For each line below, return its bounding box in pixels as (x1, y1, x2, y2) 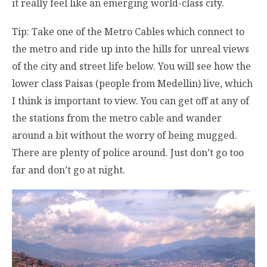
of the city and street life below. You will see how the (12, 59, 251, 73)
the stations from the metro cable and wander (12, 111, 222, 125)
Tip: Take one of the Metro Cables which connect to (12, 24, 244, 38)
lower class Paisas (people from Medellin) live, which (12, 76, 253, 90)
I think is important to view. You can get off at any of (12, 94, 249, 107)
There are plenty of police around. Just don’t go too (12, 145, 244, 159)
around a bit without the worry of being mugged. (12, 128, 237, 142)
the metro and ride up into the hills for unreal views (12, 42, 249, 55)
